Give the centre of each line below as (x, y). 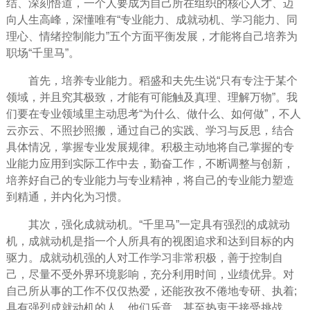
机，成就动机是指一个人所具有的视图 (100, 241)
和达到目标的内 (255, 241)
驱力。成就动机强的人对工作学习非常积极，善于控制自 (144, 257)
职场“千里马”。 (43, 53)
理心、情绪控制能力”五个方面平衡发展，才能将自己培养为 (152, 36)
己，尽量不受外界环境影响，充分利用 (100, 274)
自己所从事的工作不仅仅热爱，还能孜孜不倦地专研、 (139, 291)
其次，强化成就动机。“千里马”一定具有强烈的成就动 (159, 224)
